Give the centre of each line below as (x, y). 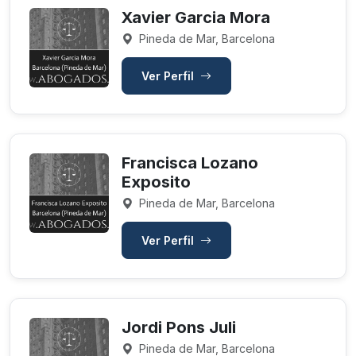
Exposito (156, 182)
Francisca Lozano (190, 163)
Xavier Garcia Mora (196, 17)
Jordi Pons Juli (179, 327)
